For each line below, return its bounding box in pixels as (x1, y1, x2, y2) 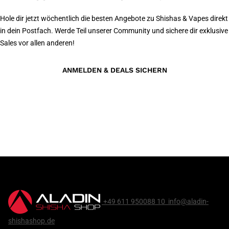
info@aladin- (167, 197, 209, 205)
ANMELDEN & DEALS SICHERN (62, 66, 167, 74)
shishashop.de (8, 217, 55, 225)
